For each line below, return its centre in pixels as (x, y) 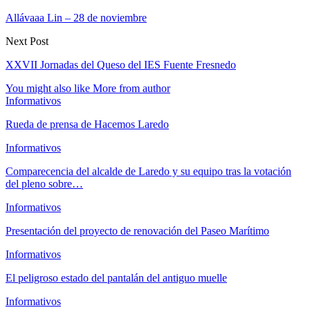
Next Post (27, 41)
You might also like (48, 88)
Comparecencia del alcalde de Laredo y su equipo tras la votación (148, 171)
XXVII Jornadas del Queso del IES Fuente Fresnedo (121, 64)
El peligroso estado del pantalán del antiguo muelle (116, 277)
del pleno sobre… (44, 183)
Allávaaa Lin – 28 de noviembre (76, 17)
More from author (131, 88)
